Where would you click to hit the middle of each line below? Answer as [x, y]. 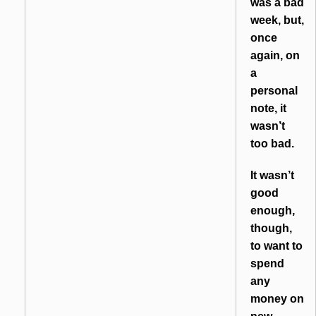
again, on [275, 56]
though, [271, 229]
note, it [268, 109]
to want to [276, 246]
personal [274, 91]
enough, [273, 211]
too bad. [272, 144]
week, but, [277, 20]
